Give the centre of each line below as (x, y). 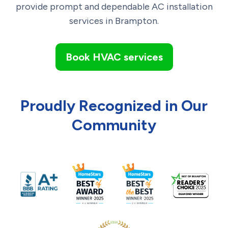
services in (92, 21)
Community (114, 125)
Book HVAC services (114, 57)
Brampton (136, 21)
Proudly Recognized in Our (114, 105)
